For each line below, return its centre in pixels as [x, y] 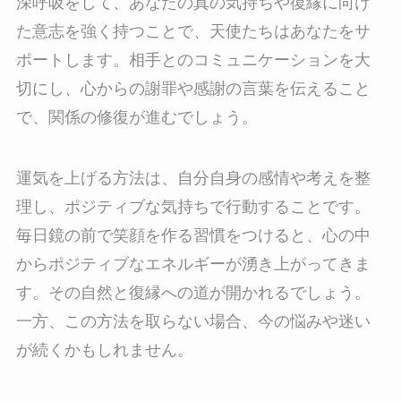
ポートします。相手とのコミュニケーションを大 [193, 60]
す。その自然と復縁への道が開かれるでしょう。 [193, 293]
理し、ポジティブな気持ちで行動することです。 [193, 207]
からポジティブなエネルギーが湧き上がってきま [193, 264]
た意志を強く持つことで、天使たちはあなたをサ [193, 32]
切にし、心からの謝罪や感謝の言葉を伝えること [193, 89]
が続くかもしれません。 [104, 350]
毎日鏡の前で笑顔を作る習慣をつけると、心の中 [193, 236]
